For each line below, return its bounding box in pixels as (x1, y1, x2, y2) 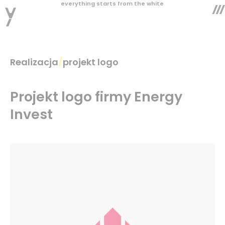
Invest (10, 105, 53, 124)
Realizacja (10, 56, 58, 68)
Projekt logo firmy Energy (10, 87, 182, 106)
